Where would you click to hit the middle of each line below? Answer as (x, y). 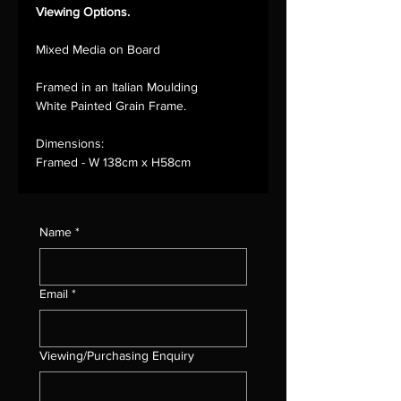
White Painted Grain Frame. (111, 106)
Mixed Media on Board (98, 50)
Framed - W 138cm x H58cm (113, 162)
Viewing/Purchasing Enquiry (117, 356)
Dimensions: (72, 144)
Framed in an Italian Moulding (117, 87)
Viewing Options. (83, 12)
